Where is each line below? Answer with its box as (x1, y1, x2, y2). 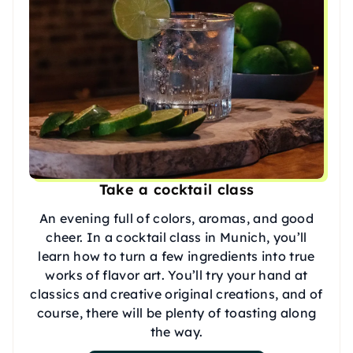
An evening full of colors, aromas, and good (39, 210, 314, 226)
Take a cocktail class (98, 180, 255, 199)
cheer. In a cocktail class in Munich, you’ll (46, 229, 307, 245)
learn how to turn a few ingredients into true (38, 247, 315, 264)
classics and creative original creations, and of (30, 285, 323, 302)
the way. (150, 323, 203, 340)
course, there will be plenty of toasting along (36, 304, 317, 321)
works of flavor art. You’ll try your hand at (45, 266, 308, 283)
